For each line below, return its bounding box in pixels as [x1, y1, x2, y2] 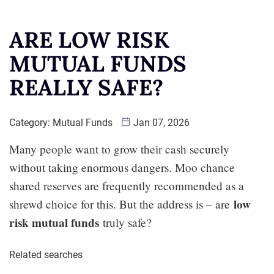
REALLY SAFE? [9, 73, 163, 102]
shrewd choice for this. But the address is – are [9, 196, 234, 212]
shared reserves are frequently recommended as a [9, 177, 244, 193]
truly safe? [99, 214, 152, 230]
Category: [9, 116, 53, 128]
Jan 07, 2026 [131, 116, 190, 128]
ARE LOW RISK [9, 25, 169, 54]
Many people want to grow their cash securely [9, 141, 229, 157]
